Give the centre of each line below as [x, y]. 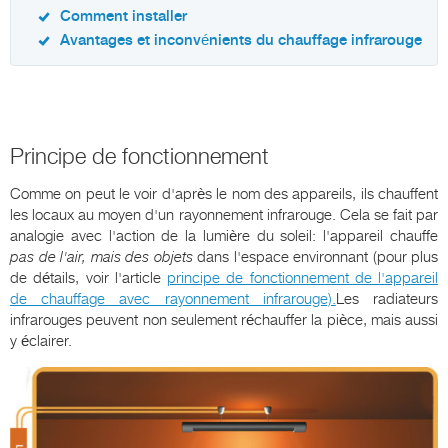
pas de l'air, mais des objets [103, 257]
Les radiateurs [387, 299]
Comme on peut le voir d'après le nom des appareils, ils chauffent [224, 194]
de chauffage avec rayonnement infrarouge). [173, 299]
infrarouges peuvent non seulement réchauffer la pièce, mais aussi [224, 320]
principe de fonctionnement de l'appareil [302, 278]
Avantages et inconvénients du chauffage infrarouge [241, 41]
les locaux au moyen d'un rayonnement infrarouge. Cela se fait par [224, 215]
